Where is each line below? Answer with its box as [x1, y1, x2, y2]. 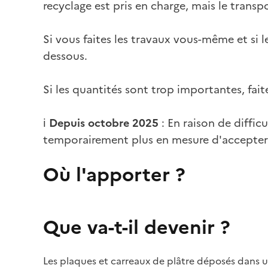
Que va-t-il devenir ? [43, 213, 230, 242]
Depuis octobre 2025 [49, 115, 159, 131]
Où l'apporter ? [43, 160, 185, 189]
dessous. [43, 48, 87, 64]
